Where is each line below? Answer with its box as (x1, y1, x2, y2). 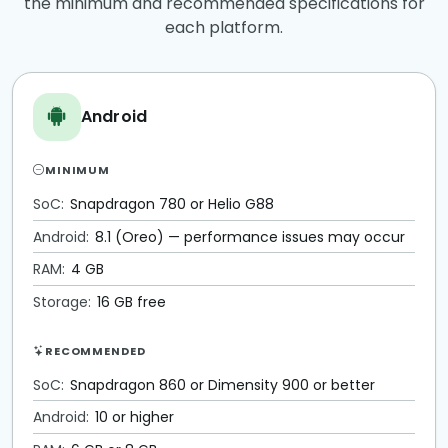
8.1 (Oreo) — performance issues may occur (94, 226, 405, 247)
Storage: (33, 291, 91, 312)
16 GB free (96, 291, 166, 312)
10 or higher (94, 407, 174, 428)
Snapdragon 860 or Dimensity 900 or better (69, 374, 375, 395)
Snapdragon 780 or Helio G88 (69, 193, 274, 214)
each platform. (165, 15, 283, 39)
